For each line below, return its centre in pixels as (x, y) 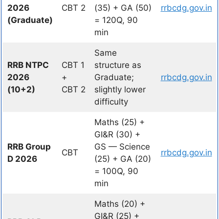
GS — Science (122, 147)
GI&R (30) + (117, 134)
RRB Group (29, 147)
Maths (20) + (120, 204)
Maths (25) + (119, 122)
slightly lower (120, 89)
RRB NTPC (28, 65)
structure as (118, 65)
